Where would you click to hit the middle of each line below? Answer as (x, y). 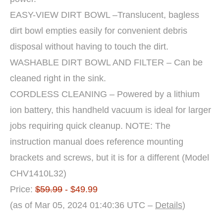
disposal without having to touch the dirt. (89, 46)
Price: (23, 189)
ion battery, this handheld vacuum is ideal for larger (111, 110)
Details (169, 205)
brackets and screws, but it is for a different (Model (110, 157)
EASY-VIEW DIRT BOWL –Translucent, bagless (105, 15)
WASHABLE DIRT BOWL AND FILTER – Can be (106, 62)
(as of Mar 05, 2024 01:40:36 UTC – (83, 205)
